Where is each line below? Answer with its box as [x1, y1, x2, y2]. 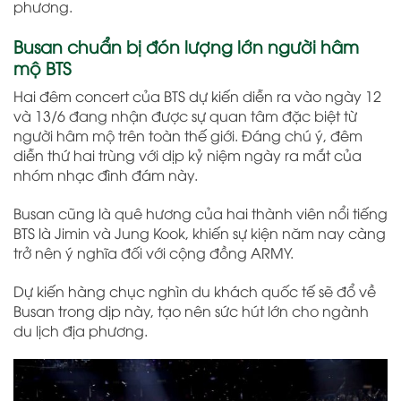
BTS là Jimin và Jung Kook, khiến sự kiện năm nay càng [13, 223, 386, 243]
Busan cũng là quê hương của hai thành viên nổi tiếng [13, 203, 388, 224]
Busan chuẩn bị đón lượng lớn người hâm [13, 33, 359, 57]
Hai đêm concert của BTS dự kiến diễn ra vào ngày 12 [13, 86, 381, 107]
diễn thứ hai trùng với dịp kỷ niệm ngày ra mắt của [13, 145, 362, 166]
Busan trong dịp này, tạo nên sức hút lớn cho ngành [13, 301, 369, 321]
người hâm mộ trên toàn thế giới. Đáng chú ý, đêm [13, 125, 363, 146]
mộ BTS [13, 55, 72, 79]
